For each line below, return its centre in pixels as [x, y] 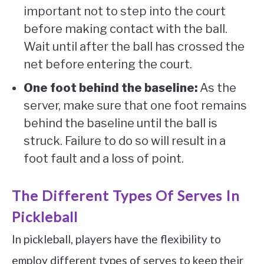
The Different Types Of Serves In [126, 196]
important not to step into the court [125, 11]
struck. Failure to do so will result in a [125, 141]
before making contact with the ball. [126, 29]
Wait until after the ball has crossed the [134, 47]
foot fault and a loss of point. [104, 159]
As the [217, 88]
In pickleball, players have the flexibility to [116, 239]
